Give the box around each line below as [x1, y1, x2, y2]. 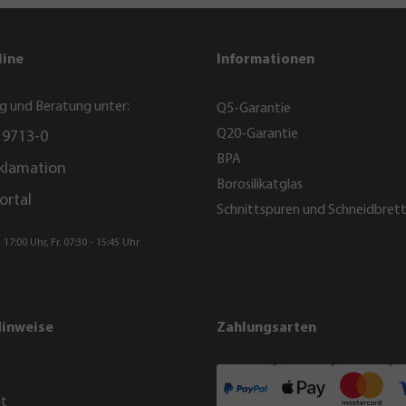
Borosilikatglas [217, 178, 303, 192]
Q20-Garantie [217, 127, 298, 141]
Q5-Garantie [217, 101, 291, 116]
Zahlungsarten [217, 321, 316, 335]
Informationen [217, 53, 314, 67]
